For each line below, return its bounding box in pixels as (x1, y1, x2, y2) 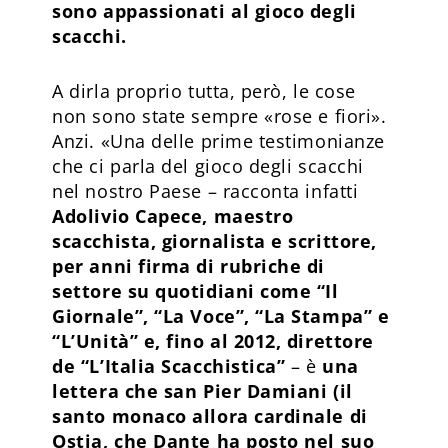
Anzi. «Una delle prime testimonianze (52, 128, 385, 153)
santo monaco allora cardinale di (52, 403, 368, 428)
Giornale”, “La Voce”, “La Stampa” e (52, 303, 390, 328)
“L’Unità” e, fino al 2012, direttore (52, 328, 374, 353)
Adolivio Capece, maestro (52, 203, 294, 228)
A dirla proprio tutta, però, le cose (52, 78, 356, 103)
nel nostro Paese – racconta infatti (52, 178, 359, 203)
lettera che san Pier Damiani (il (52, 378, 353, 403)
